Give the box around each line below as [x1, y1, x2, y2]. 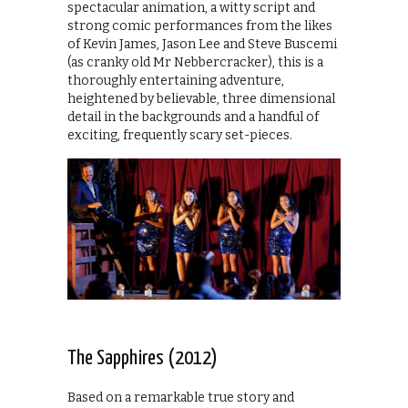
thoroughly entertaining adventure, [67, 73, 284, 89]
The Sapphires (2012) [67, 347, 218, 369]
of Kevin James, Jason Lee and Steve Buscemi [67, 36, 337, 53]
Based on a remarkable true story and [67, 389, 294, 405]
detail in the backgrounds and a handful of [67, 109, 319, 126]
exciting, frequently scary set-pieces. [67, 127, 292, 144]
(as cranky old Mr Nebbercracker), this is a [67, 55, 323, 71]
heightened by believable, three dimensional [67, 91, 335, 107]
